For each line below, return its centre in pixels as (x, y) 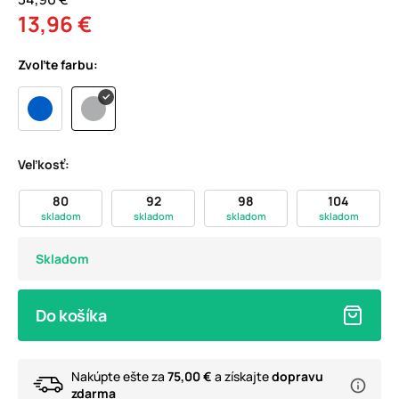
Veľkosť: (44, 165)
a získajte (242, 377)
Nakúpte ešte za (119, 377)
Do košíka (71, 316)
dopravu (297, 377)
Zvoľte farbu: (58, 65)
